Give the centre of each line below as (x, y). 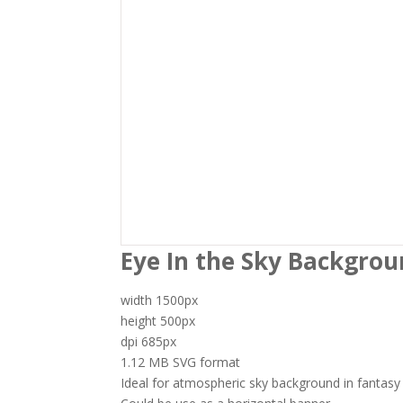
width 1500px (160, 300)
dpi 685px (149, 342)
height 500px (158, 321)
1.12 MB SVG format (181, 363)
